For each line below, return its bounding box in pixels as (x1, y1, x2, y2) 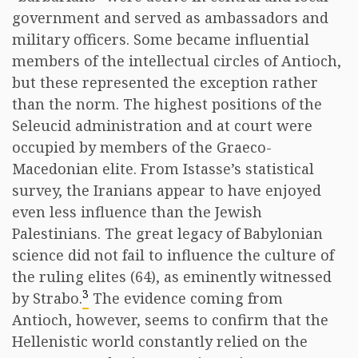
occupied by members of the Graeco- (12, 137, 272, 157)
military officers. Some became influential (12, 30, 309, 49)
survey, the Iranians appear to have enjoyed (12, 181, 321, 200)
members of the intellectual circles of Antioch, (12, 51, 341, 70)
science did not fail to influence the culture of (12, 245, 334, 265)
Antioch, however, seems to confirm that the (12, 310, 328, 329)
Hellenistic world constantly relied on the (12, 332, 308, 351)
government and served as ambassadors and (12, 8, 328, 27)
